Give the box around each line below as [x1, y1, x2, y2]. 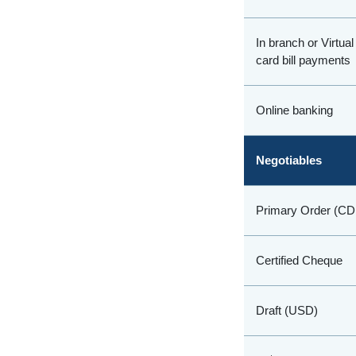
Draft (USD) [256, 304, 318, 317]
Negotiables [256, 153, 322, 167]
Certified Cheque [256, 253, 342, 267]
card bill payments [256, 53, 350, 67]
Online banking [256, 103, 333, 117]
